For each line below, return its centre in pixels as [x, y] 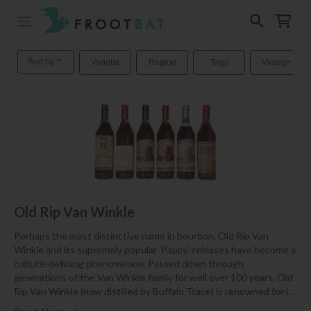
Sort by [41, 62]
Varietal [105, 62]
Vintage [276, 62]
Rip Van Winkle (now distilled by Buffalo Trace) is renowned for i [151, 292]
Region [162, 62]
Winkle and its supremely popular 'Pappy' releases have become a [155, 250]
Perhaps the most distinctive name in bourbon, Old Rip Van [141, 236]
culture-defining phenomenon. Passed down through [129, 264]
